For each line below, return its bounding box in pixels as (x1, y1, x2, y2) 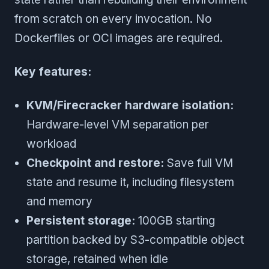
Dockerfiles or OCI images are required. (14, 31, 223, 46)
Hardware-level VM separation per (26, 118, 209, 132)
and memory (26, 195, 92, 209)
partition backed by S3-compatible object (26, 233, 244, 247)
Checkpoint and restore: (26, 156, 164, 171)
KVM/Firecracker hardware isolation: (26, 98, 234, 113)
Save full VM (164, 156, 233, 171)
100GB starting (135, 214, 215, 228)
